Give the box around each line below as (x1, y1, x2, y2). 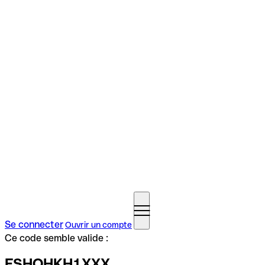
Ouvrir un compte (65, 220, 132, 230)
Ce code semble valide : (5, 232, 108, 244)
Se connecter (5, 219, 63, 230)
